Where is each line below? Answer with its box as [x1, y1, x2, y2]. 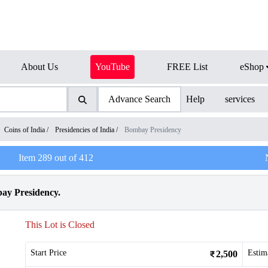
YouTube [95, 62, 130, 72]
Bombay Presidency [124, 126, 181, 134]
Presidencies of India [55, 126, 114, 134]
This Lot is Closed [25, 220, 95, 230]
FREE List [167, 62, 208, 72]
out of [51, 153, 79, 163]
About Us [21, 62, 58, 72]
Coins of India [4, 126, 45, 134]
